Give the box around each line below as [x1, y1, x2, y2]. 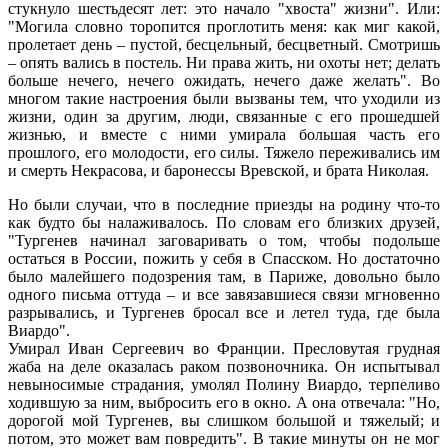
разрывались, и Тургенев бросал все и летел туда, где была [8, 303, 440, 321]
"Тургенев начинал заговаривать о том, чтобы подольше [8, 231, 440, 249]
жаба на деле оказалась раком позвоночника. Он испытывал [8, 357, 440, 375]
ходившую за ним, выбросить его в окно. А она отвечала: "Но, [8, 393, 440, 411]
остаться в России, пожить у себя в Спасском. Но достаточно [8, 249, 440, 267]
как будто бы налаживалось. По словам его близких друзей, [8, 213, 440, 231]
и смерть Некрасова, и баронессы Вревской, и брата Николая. [8, 161, 429, 179]
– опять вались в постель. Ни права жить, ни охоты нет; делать [8, 53, 440, 71]
